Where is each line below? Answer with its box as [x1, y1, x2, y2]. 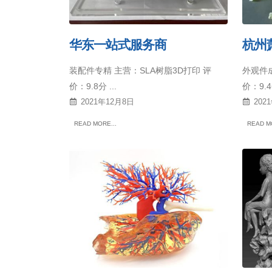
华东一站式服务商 [69, 38, 167, 52]
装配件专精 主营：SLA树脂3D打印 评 [69, 66, 211, 76]
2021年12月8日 [80, 98, 134, 107]
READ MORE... [74, 120, 117, 127]
